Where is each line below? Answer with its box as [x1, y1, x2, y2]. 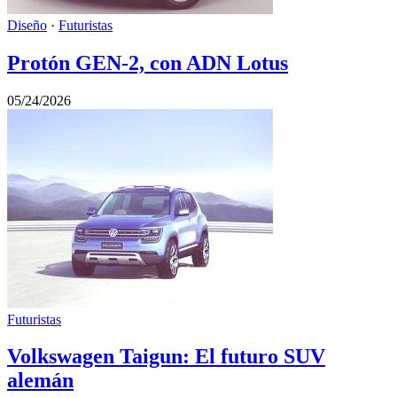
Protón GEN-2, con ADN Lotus [7, 51, 288, 74]
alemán [7, 369, 74, 393]
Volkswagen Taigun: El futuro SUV [7, 345, 325, 369]
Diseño [7, 17, 47, 33]
